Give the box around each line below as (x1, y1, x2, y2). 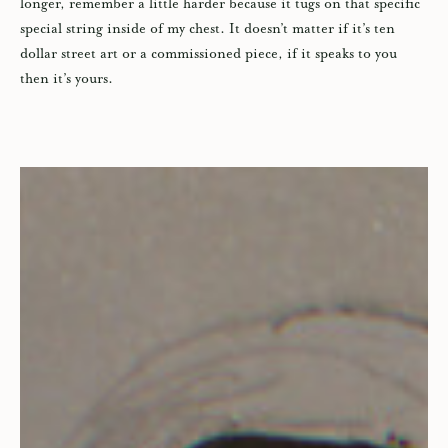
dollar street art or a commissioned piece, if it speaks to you (20, 46, 397, 63)
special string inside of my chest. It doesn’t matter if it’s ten (20, 21, 395, 38)
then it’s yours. (20, 71, 117, 88)
